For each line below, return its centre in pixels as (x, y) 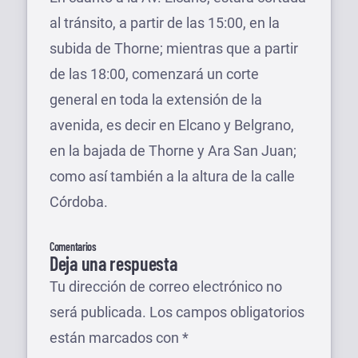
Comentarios (73, 247)
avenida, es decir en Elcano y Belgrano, (172, 125)
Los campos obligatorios (227, 312)
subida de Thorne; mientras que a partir (174, 49)
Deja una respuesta (113, 264)
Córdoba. (79, 202)
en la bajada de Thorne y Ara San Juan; (173, 151)
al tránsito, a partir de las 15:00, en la (165, 23)
